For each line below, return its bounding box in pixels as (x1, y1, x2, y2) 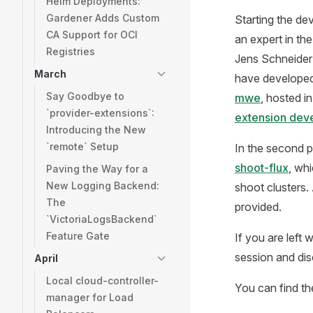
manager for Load (46, 291, 133, 303)
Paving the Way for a (46, 163, 148, 175)
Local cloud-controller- (46, 275, 159, 286)
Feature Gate (46, 230, 110, 242)
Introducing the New (46, 124, 146, 136)
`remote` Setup (46, 140, 119, 152)
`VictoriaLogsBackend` (46, 213, 157, 225)
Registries (46, 45, 95, 57)
